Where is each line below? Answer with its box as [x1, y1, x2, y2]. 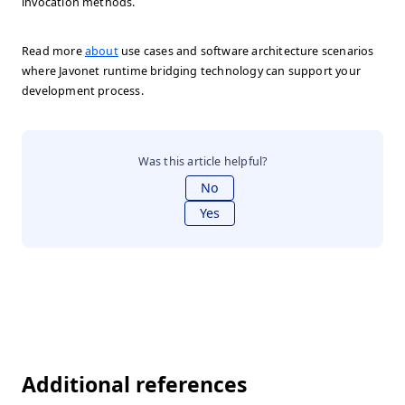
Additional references [22, 370, 247, 399]
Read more [22, 43, 85, 59]
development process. [22, 83, 144, 99]
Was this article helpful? [137, 154, 268, 169]
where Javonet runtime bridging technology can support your [22, 63, 361, 79]
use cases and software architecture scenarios [118, 43, 374, 59]
